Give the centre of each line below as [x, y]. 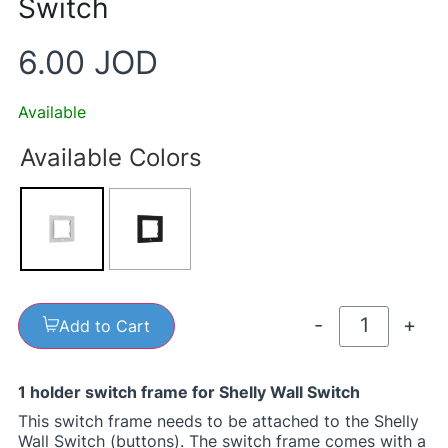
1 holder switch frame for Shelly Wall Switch [190, 391]
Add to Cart [104, 325]
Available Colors [110, 157]
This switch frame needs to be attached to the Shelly [218, 420]
